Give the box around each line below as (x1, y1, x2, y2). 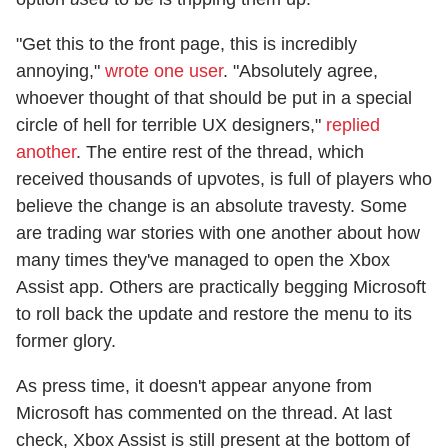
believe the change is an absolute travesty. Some (16, 195, 407, 216)
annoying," (16, 60, 105, 81)
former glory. (16, 330, 116, 351)
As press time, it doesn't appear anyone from (16, 375, 372, 396)
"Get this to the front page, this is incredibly (16, 33, 357, 54)
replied (326, 114, 380, 135)
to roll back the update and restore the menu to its (16, 303, 412, 324)
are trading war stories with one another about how (16, 222, 420, 243)
